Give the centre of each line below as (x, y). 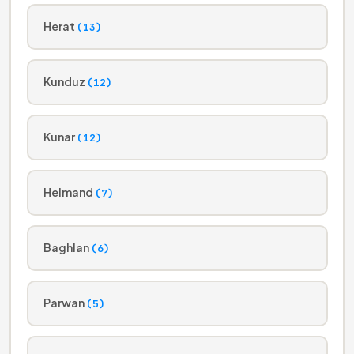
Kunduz (65, 81)
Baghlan (67, 247)
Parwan (65, 303)
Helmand (69, 192)
